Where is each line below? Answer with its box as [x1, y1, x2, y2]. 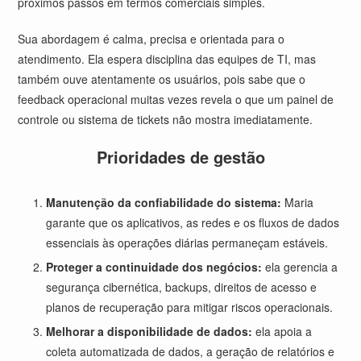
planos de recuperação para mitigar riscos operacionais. [46, 299, 334, 315]
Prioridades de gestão [96, 145, 265, 168]
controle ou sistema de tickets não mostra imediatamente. [18, 111, 313, 127]
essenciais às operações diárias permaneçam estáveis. [46, 234, 329, 251]
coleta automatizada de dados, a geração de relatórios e [46, 343, 335, 359]
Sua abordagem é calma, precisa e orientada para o [18, 31, 285, 47]
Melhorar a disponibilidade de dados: [46, 323, 253, 339]
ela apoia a [252, 323, 313, 339]
